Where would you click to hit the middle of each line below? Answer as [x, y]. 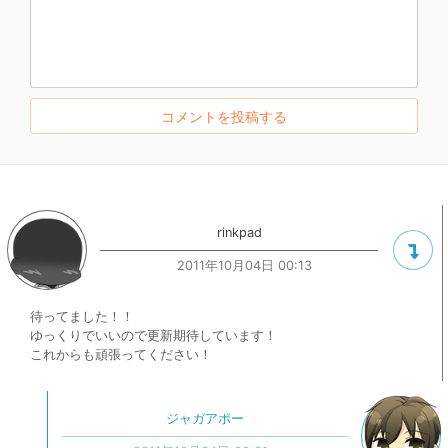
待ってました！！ [82, 316]
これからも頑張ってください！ [121, 354]
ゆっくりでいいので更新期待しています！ [153, 335]
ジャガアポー [205, 418]
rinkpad [239, 232]
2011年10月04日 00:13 [244, 265]
